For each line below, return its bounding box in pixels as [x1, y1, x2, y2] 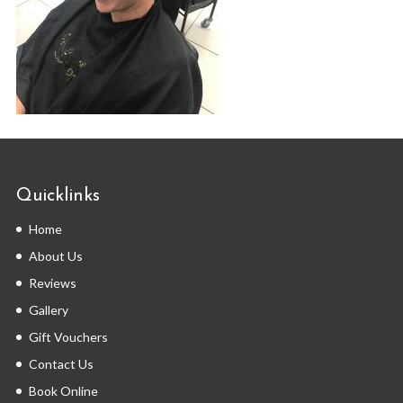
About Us [28, 248, 83, 264]
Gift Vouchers [28, 329, 108, 345]
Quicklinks [15, 187, 100, 206]
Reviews [28, 275, 76, 291]
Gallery [28, 302, 68, 318]
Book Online [28, 383, 98, 399]
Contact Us [28, 356, 94, 372]
